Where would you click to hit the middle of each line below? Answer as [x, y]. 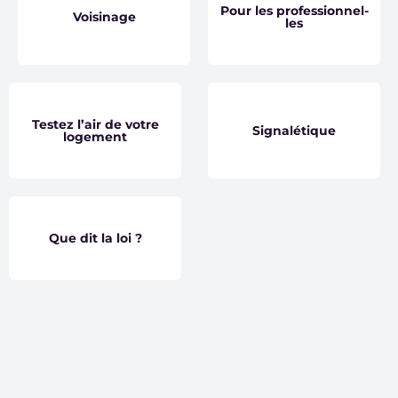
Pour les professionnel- [294, 10]
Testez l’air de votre [95, 124]
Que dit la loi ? [95, 238]
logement [95, 136]
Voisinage [104, 16]
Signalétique [294, 130]
